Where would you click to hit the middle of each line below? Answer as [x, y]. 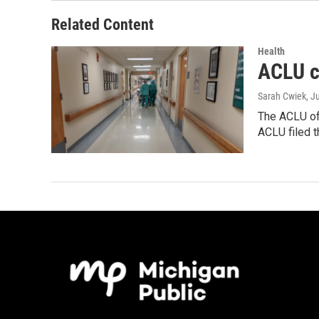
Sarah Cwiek [282, 96]
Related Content [103, 24]
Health [271, 51]
